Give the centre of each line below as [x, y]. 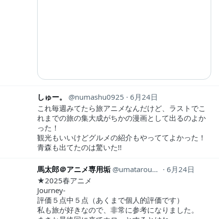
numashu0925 [99, 97]
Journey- [51, 190]
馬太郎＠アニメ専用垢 [74, 169]
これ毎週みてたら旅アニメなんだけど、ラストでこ [121, 108]
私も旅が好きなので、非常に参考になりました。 [118, 210]
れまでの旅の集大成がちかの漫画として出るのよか [121, 118]
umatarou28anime [135, 169]
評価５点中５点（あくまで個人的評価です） [110, 200]
